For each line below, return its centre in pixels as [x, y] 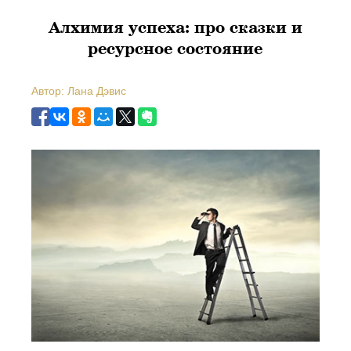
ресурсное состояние [175, 48]
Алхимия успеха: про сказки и [175, 27]
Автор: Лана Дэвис [79, 90]
